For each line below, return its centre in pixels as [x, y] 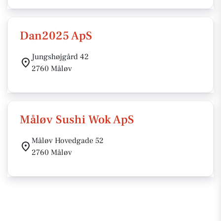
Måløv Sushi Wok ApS [77, 120]
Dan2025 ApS [56, 36]
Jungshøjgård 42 [60, 57]
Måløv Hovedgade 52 [68, 141]
